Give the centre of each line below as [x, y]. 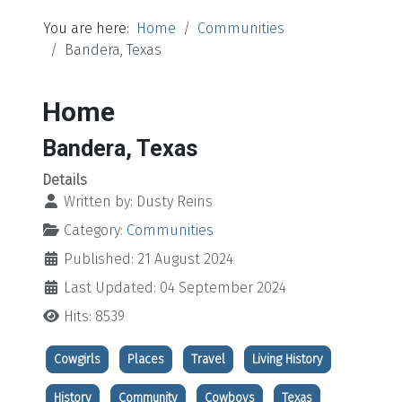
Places [146, 359]
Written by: [98, 201]
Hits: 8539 [94, 316]
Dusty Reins [175, 201]
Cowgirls [77, 359]
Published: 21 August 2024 [149, 258]
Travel [208, 359]
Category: [93, 230]
